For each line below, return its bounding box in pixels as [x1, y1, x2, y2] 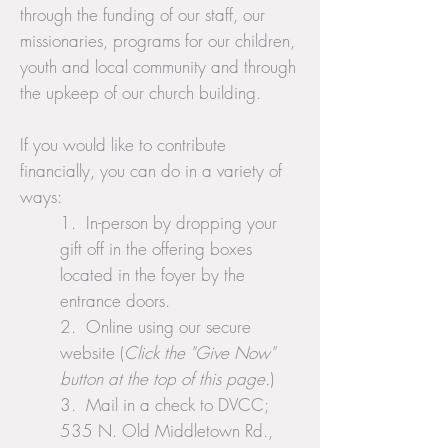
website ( [60, 341, 124, 364]
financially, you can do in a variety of [20, 159, 282, 182]
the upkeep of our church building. [20, 81, 271, 104]
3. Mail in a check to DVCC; [60, 393, 268, 416]
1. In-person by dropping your [60, 211, 277, 234]
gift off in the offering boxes [60, 237, 252, 260]
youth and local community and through [20, 55, 296, 78]
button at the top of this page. [60, 367, 270, 390]
